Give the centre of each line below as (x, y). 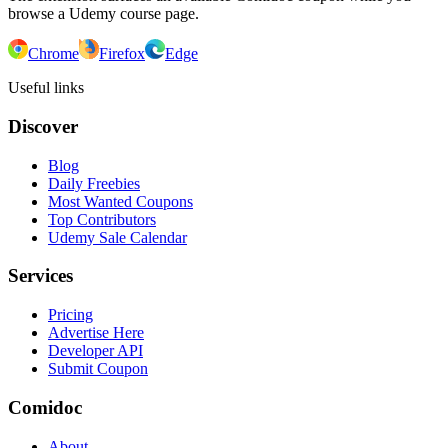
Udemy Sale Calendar (117, 237)
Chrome (53, 54)
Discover (43, 126)
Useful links (46, 88)
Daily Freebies (94, 183)
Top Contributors (102, 219)
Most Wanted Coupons (120, 201)
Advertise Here (96, 333)
